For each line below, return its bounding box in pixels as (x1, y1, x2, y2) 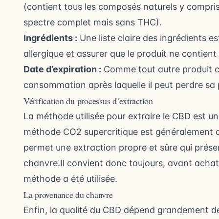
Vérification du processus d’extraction (23, 95, 153, 107)
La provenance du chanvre (23, 189, 113, 201)
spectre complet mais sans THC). (23, 17, 162, 28)
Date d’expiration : (23, 64, 101, 75)
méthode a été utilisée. (23, 174, 117, 184)
